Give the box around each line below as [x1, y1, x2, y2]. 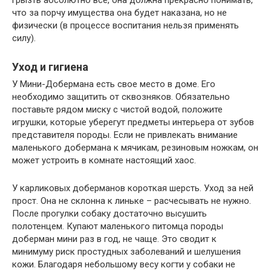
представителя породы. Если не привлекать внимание [12, 129, 238, 141]
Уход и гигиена [12, 60, 88, 74]
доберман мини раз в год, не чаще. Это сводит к [12, 233, 217, 245]
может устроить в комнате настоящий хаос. [12, 155, 196, 166]
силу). [12, 33, 36, 44]
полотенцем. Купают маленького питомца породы [12, 221, 223, 232]
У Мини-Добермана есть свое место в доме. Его [12, 79, 215, 90]
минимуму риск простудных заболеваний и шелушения [12, 246, 241, 258]
